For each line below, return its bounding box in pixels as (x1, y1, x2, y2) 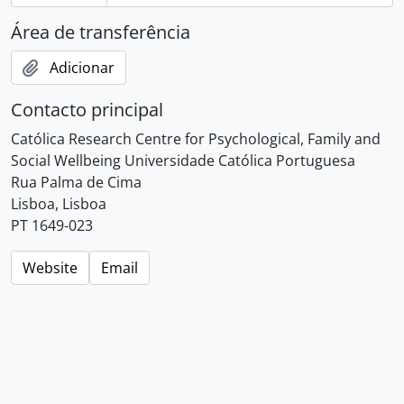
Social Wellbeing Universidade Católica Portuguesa (11, 151, 355, 170)
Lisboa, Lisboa (11, 194, 106, 214)
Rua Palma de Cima (11, 172, 142, 192)
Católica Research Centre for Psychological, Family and (11, 129, 381, 149)
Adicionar (50, 58, 115, 78)
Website (23, 258, 78, 278)
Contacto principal (11, 97, 163, 122)
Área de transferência (11, 20, 190, 44)
